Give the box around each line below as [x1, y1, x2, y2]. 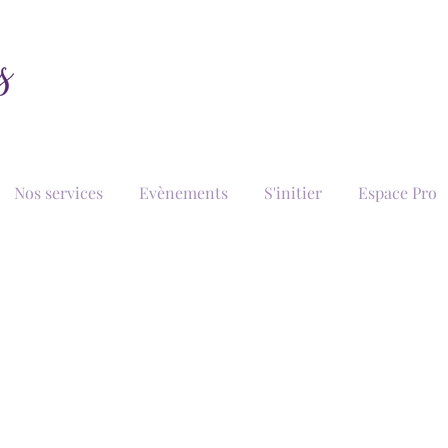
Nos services [13, 181, 103, 203]
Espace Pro [357, 181, 437, 203]
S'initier [263, 181, 322, 203]
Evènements [138, 181, 228, 203]
